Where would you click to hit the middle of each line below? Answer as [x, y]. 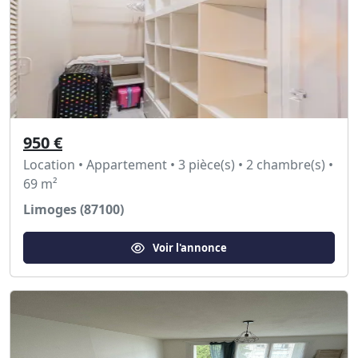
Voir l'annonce [190, 247]
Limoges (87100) [74, 209]
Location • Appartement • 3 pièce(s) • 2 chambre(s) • [178, 165]
